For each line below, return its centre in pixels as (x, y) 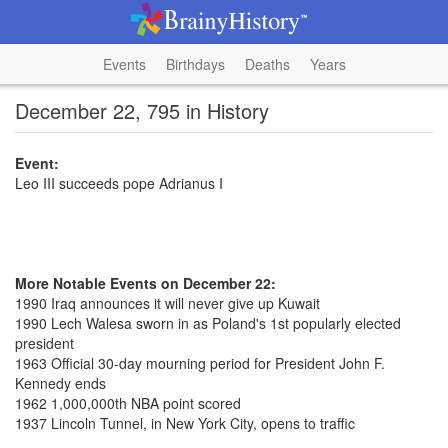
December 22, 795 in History (142, 110)
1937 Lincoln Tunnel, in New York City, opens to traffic (185, 423)
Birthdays (195, 64)
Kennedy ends (60, 383)
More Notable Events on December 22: (145, 283)
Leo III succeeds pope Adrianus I (119, 183)
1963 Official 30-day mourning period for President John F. (200, 363)
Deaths (267, 64)
